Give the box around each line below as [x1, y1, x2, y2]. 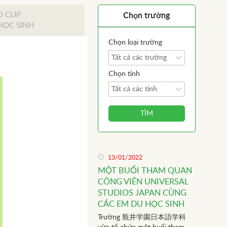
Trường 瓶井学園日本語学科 [97, 214, 186, 221]
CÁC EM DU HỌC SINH [97, 200, 184, 208]
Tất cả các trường [111, 54, 167, 61]
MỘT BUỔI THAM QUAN [97, 167, 192, 175]
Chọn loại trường [108, 39, 162, 46]
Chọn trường [123, 12, 170, 20]
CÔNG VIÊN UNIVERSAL [97, 178, 188, 186]
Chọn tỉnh [108, 70, 140, 78]
